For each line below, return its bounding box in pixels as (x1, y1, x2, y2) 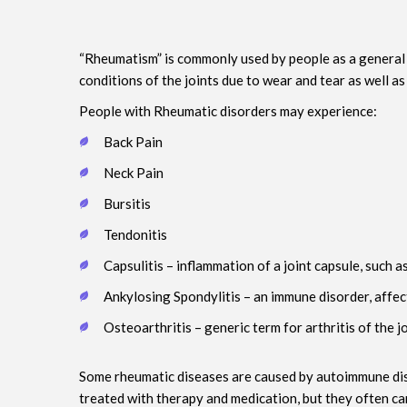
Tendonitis (104, 226, 167, 243)
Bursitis (104, 195, 151, 212)
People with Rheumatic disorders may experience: (79, 103, 377, 119)
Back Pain (104, 134, 163, 150)
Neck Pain (104, 164, 164, 181)
